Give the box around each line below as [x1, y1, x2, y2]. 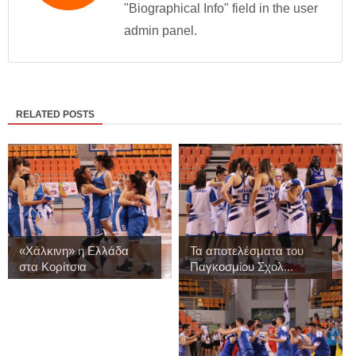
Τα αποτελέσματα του [189, 243, 304, 257]
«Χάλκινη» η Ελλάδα [19, 243, 129, 257]
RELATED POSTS [16, 108, 95, 120]
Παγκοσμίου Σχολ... [189, 259, 293, 273]
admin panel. [124, 23, 197, 37]
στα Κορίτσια [19, 259, 87, 273]
